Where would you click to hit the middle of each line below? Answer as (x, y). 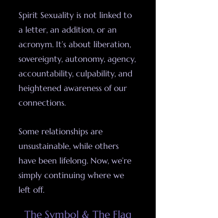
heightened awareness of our (73, 88)
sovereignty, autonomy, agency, (77, 59)
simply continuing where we (71, 175)
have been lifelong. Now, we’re (75, 161)
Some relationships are (61, 131)
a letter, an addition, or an (68, 30)
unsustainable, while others (69, 146)
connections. (42, 103)
